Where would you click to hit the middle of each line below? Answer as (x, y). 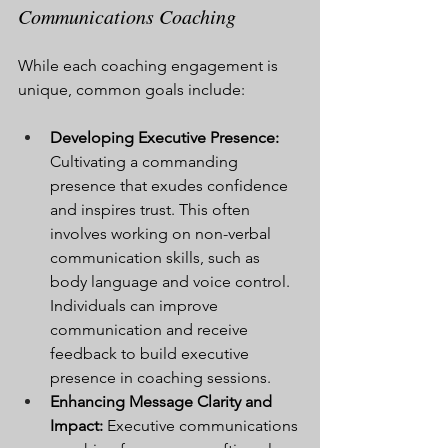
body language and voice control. (172, 281)
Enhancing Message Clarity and (163, 401)
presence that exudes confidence (171, 185)
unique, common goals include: (131, 89)
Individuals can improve (136, 305)
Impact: (76, 425)
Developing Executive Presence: (164, 137)
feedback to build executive (151, 353)
